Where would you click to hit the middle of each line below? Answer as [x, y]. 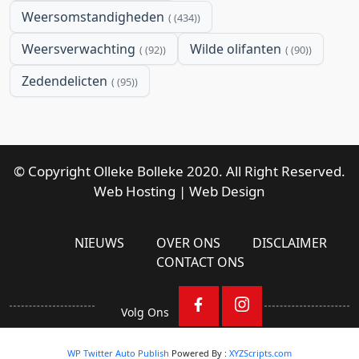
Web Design [227, 191]
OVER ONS [188, 242]
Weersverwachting [79, 48]
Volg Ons [145, 313]
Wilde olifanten [236, 48]
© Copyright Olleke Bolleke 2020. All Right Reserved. [179, 171]
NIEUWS [99, 242]
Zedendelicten [65, 81]
